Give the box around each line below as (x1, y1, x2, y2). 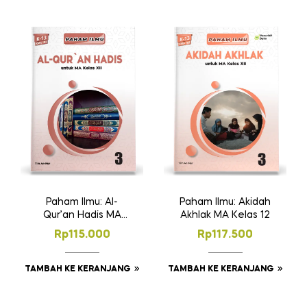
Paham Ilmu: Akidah (180, 197, 271, 208)
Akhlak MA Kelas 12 (180, 210, 270, 221)
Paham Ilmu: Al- (46, 197, 118, 208)
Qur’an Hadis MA (42, 210, 121, 221)
